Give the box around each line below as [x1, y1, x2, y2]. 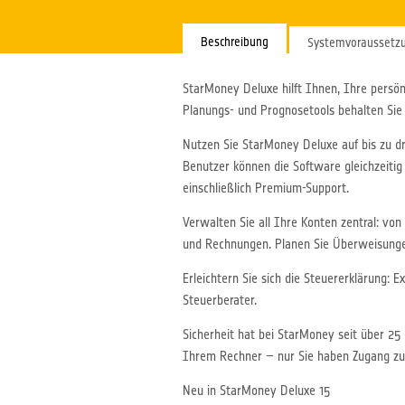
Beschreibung [201, 34, 268, 49]
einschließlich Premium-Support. [183, 181, 349, 195]
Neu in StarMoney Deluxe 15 [183, 383, 331, 398]
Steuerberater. [183, 293, 257, 307]
